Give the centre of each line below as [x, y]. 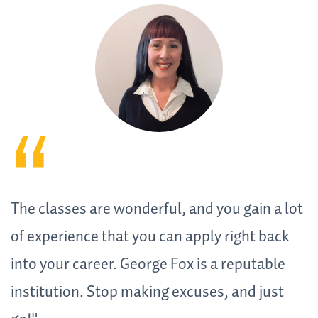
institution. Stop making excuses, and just [147, 292]
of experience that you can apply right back [150, 237]
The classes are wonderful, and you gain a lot [157, 209]
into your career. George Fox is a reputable [148, 264]
